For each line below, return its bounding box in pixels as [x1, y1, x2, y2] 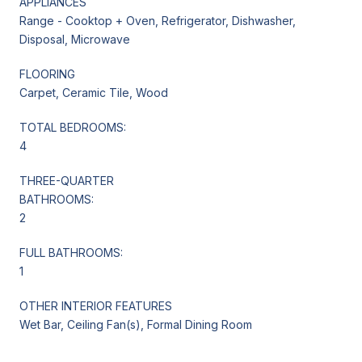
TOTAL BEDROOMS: [19, 120, 126, 134]
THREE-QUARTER [19, 173, 114, 187]
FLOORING [19, 66, 75, 81]
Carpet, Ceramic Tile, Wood [19, 85, 168, 99]
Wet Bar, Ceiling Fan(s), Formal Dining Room [19, 317, 252, 331]
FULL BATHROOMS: [19, 245, 123, 259]
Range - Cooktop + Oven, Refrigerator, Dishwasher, [19, 13, 296, 27]
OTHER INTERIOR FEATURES [19, 298, 172, 313]
